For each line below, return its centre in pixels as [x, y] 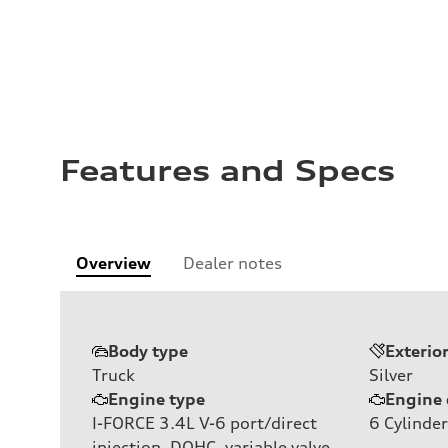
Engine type [156, 398]
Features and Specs [227, 170]
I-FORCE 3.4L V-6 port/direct [204, 422]
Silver [391, 374]
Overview [113, 262]
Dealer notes [232, 262]
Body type [148, 350]
